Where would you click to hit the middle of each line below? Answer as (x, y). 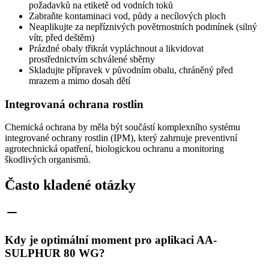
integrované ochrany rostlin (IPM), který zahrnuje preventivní (121, 138)
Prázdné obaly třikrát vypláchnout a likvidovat (116, 48)
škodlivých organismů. (48, 160)
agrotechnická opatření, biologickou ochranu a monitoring (114, 149)
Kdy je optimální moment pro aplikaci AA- (111, 240)
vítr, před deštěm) (62, 37)
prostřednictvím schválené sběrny (92, 59)
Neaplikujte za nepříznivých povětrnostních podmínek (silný (143, 26)
